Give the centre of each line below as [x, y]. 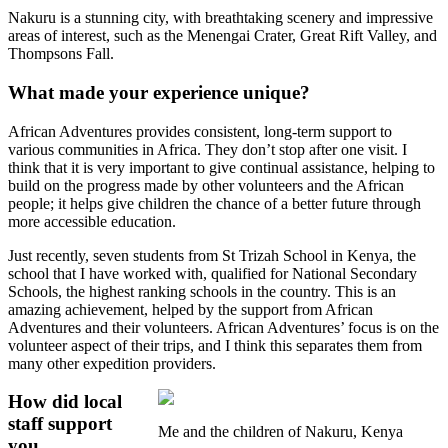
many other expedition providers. [112, 363]
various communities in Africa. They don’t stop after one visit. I [207, 149]
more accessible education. [92, 221]
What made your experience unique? [159, 92]
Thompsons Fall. [61, 54]
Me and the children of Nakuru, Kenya [280, 431]
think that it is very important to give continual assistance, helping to [221, 167]
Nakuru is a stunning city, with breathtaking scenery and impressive [220, 18]
